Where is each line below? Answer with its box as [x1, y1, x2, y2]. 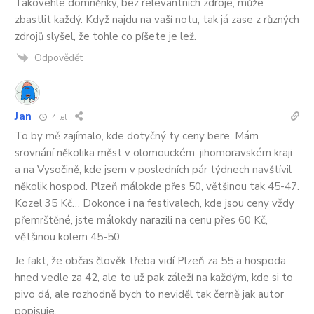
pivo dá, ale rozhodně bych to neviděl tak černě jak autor [15, 287, 284, 302]
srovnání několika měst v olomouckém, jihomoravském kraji [15, 146, 292, 161]
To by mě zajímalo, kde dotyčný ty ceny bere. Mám [15, 129, 259, 144]
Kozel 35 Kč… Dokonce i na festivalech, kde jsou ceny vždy [15, 196, 294, 211]
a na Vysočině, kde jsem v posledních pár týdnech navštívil [15, 163, 292, 177]
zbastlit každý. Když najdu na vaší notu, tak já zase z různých [15, 12, 299, 27]
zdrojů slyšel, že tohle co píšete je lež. [15, 29, 196, 43]
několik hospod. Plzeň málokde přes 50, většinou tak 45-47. [15, 179, 299, 194]
